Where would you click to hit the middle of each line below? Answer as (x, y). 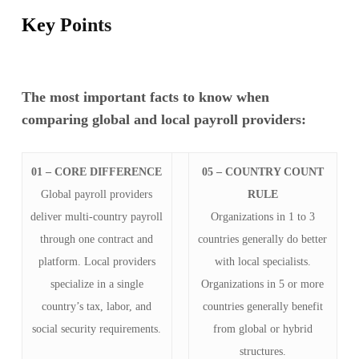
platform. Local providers (97, 261)
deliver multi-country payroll (97, 216)
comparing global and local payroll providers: (163, 119)
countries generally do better (263, 239)
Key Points (66, 24)
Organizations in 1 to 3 (262, 216)
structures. (262, 351)
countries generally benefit (262, 306)
